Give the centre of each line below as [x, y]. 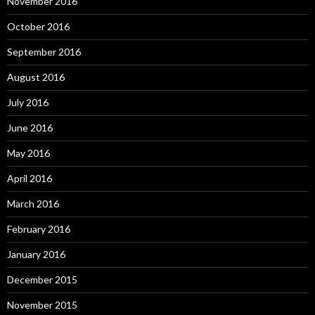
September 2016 [44, 52]
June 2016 [30, 128]
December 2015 [42, 279]
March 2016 [33, 204]
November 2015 [42, 305]
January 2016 [36, 254]
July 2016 [28, 102]
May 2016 [28, 153]
